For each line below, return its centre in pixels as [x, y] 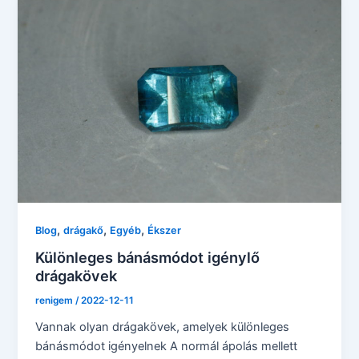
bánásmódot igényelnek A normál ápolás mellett [167, 347]
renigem [56, 301]
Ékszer [165, 230]
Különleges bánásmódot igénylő [148, 258]
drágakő [84, 230]
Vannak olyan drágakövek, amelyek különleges [163, 327]
